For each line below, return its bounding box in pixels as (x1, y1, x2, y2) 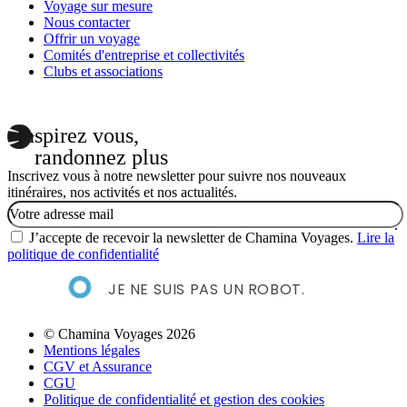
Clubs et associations (44, 63, 163, 79)
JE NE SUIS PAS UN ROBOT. (108, 278, 305, 300)
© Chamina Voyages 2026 (44, 325, 195, 342)
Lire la (357, 229, 394, 245)
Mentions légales (44, 342, 140, 358)
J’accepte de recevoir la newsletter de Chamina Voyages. (29, 229, 357, 245)
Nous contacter (44, 14, 130, 30)
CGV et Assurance (44, 358, 152, 374)
